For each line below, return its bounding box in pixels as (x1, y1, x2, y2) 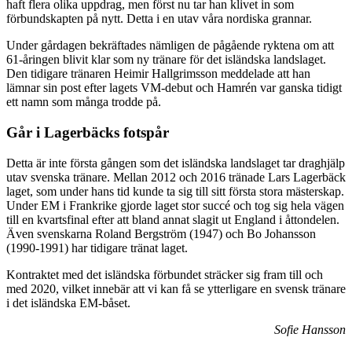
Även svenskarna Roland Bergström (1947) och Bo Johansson (6, 226, 316, 240)
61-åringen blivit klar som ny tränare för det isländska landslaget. (6, 53, 326, 67)
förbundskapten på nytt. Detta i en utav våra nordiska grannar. (6, 12, 312, 26)
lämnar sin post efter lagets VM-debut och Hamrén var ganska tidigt (6, 81, 342, 95)
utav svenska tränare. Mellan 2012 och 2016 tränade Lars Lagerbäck (6, 170, 346, 184)
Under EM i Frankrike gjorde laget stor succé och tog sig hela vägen (6, 198, 344, 212)
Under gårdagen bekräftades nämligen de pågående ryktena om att (6, 38, 334, 53)
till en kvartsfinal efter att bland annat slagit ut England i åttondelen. (6, 212, 339, 226)
